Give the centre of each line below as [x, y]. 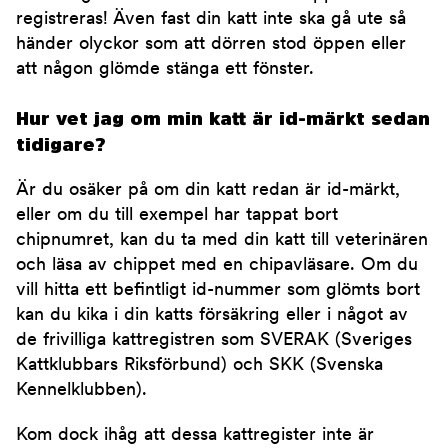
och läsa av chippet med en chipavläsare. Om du [217, 266]
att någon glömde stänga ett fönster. [165, 70]
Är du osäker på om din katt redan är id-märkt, [208, 191]
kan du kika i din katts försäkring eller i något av [212, 316]
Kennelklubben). [81, 391]
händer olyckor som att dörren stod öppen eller [211, 45]
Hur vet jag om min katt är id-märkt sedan [223, 119]
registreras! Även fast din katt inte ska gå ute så [211, 20]
